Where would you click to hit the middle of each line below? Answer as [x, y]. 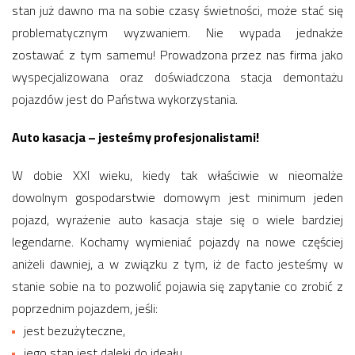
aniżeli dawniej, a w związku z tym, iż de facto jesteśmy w [177, 264]
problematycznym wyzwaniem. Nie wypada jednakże [177, 32]
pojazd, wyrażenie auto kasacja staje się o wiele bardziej [177, 219]
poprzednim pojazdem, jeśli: [85, 308]
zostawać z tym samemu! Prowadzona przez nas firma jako [177, 55]
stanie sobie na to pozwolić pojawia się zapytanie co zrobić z [177, 286]
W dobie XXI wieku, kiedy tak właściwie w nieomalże [177, 175]
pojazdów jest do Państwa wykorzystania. [125, 99]
